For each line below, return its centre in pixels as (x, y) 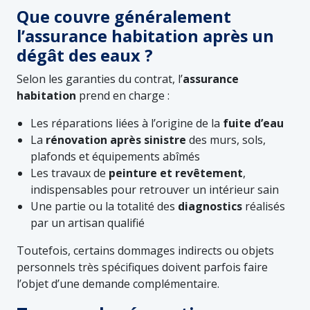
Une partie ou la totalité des (104, 206)
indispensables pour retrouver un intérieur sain (155, 189)
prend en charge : (123, 95)
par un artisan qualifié (88, 222)
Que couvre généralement (124, 16)
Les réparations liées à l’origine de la (127, 123)
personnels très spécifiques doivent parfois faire (142, 267)
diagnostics (210, 206)
